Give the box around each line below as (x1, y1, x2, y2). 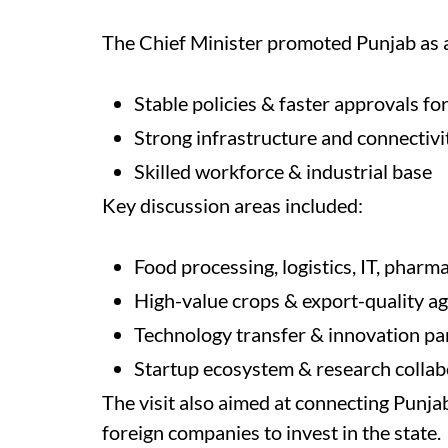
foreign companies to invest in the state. (102, 420, 441, 444)
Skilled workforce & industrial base (134, 159, 432, 183)
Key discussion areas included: (102, 193, 363, 217)
